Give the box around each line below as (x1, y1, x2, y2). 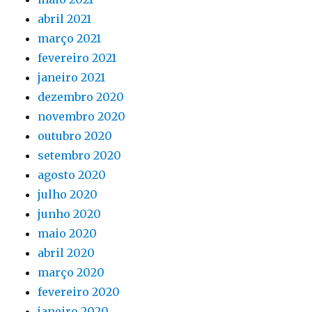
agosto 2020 (38, 168, 107, 182)
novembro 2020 (38, 109, 126, 123)
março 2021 (38, 31, 102, 45)
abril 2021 (38, 12, 92, 26)
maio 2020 (38, 226, 97, 240)
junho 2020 (38, 207, 102, 221)
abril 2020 (38, 246, 95, 260)
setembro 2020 (38, 148, 122, 162)
